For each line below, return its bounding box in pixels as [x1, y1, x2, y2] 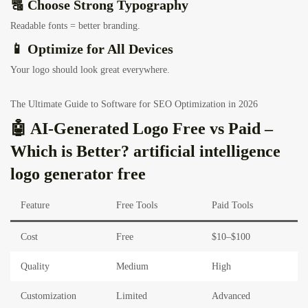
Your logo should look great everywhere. [10, 65, 170, 76]
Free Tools [116, 200, 157, 211]
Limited [116, 291, 147, 302]
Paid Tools [212, 200, 253, 211]
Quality [21, 261, 49, 272]
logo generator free [10, 165, 146, 184]
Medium [116, 261, 148, 272]
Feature [21, 200, 49, 211]
